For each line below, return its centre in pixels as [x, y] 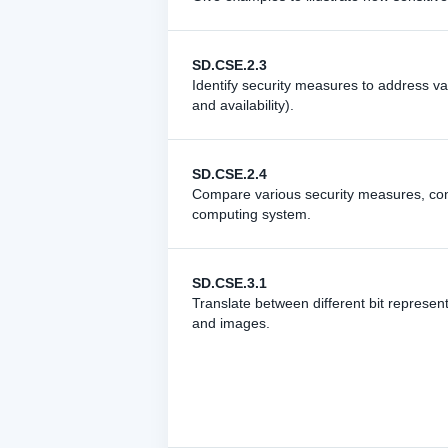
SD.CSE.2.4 [229, 174]
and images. [231, 323]
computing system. [251, 214]
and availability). [243, 105]
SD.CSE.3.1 [229, 283]
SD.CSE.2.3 [229, 65]
